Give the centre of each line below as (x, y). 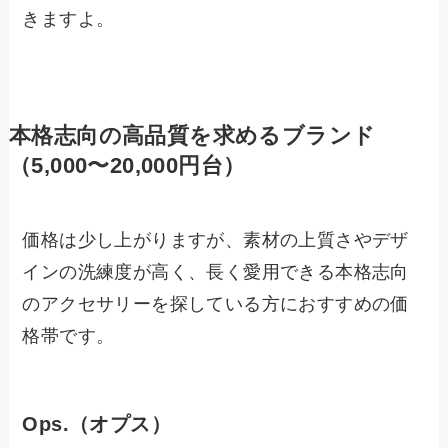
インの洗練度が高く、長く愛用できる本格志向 (215, 271)
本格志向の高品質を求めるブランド (192, 135)
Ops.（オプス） (97, 423)
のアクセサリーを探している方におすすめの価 (215, 303)
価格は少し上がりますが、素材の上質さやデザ (215, 239)
